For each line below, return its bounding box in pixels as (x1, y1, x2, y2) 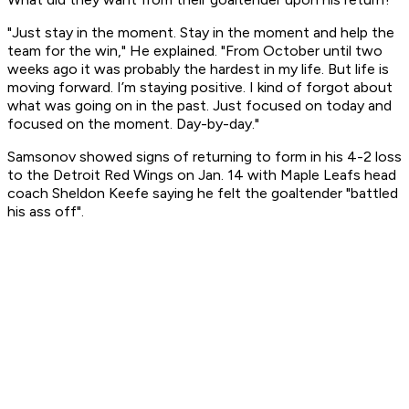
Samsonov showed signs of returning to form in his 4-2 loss (7, 148, 402, 166)
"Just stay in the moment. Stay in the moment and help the (7, 24, 394, 42)
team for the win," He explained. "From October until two (7, 42, 383, 60)
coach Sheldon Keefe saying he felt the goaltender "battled (7, 184, 398, 203)
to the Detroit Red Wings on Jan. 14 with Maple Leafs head (7, 166, 396, 184)
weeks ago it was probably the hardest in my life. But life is (7, 60, 389, 79)
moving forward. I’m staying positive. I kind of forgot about (7, 79, 393, 97)
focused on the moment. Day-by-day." (7, 115, 259, 133)
